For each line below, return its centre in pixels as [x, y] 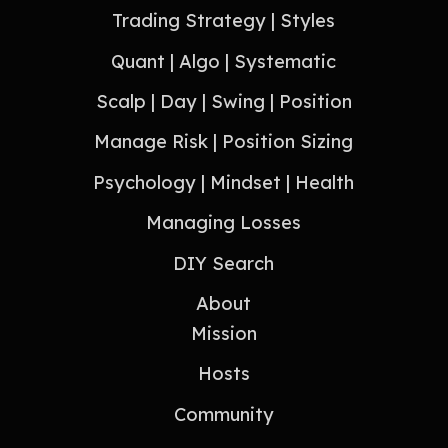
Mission [223, 333]
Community [223, 414]
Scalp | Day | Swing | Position [223, 101]
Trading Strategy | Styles [224, 21]
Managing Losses [224, 223]
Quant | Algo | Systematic [224, 61]
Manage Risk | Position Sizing [224, 142]
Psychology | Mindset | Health [224, 182]
